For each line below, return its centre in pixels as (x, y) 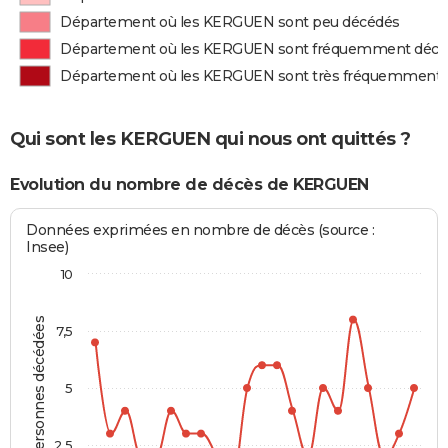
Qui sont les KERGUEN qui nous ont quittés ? (210, 138)
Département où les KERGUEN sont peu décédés (230, 22)
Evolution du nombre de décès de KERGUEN (189, 184)
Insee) (47, 247)
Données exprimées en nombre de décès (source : (200, 230)
